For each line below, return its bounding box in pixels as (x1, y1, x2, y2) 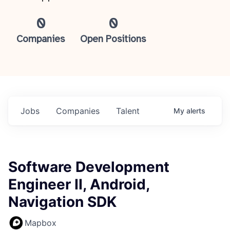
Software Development (8, 158, 169, 176)
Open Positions (80, 34, 146, 45)
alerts (186, 106, 205, 115)
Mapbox (25, 218, 56, 228)
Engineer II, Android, (8, 176, 149, 193)
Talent (116, 106, 140, 116)
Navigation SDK (8, 193, 117, 210)
